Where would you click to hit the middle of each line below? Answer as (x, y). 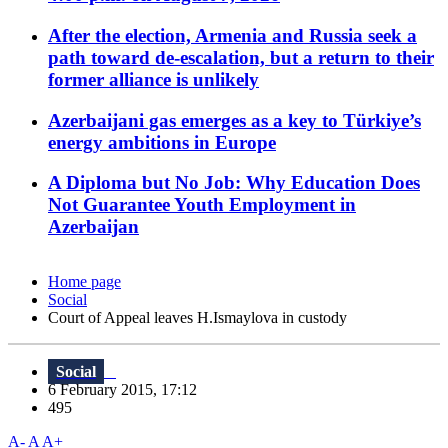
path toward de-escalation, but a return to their (241, 57)
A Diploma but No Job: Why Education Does (234, 183)
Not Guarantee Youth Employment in (202, 205)
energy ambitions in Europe (162, 142)
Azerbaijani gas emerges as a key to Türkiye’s (234, 120)
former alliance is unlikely (153, 79)
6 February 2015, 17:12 (128, 390)
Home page (84, 282)
